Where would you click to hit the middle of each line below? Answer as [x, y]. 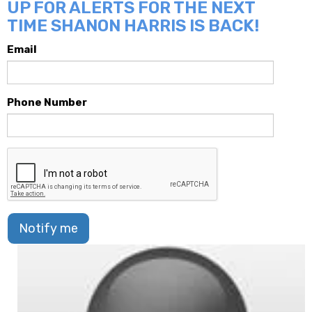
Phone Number [47, 103]
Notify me [48, 229]
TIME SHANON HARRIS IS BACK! [133, 26]
